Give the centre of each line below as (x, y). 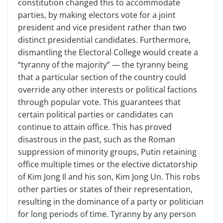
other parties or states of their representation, (105, 189)
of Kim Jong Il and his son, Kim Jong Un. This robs (109, 176)
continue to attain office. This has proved (95, 127)
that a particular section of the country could (102, 77)
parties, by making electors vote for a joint (97, 15)
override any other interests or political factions (108, 89)
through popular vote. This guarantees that (99, 102)
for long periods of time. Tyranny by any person (107, 214)
